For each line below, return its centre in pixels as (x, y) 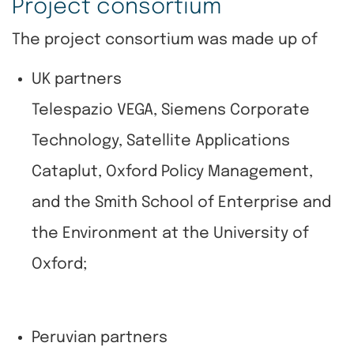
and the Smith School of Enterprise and (181, 203)
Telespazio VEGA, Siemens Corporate (171, 111)
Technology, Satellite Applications (161, 142)
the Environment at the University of (170, 234)
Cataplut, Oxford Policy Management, (172, 173)
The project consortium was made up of (165, 41)
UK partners (77, 80)
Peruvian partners (100, 339)
